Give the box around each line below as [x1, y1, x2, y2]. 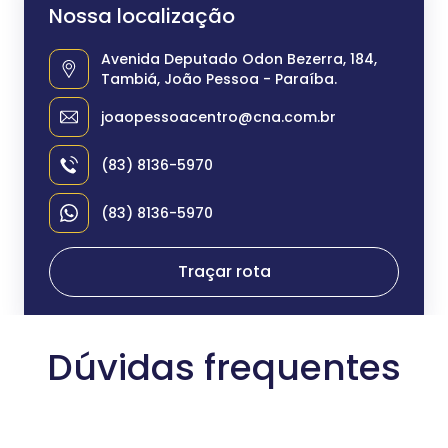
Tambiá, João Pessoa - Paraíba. [101, 69, 337, 89]
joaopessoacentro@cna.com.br [101, 107, 336, 127]
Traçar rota [177, 260, 271, 283]
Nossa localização [49, 2, 235, 30]
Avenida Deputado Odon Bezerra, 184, [101, 49, 377, 69]
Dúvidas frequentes [46, 342, 401, 393]
